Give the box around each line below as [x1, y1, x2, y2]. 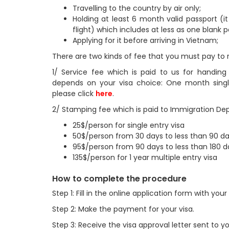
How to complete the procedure [52, 173, 187, 185]
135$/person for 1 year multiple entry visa [73, 152, 217, 163]
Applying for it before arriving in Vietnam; [73, 35, 218, 45]
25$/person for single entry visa [73, 120, 185, 130]
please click [52, 88, 96, 99]
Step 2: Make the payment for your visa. [52, 204, 194, 214]
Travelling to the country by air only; [73, 3, 201, 13]
